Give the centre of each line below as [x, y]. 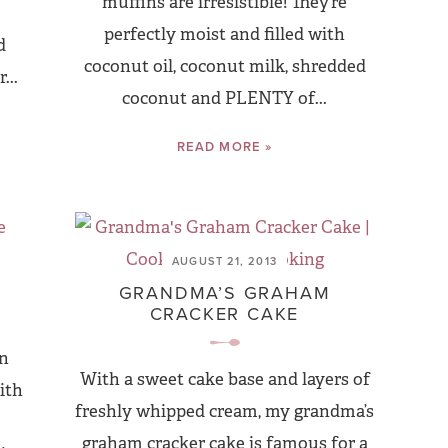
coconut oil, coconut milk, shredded [224, 66]
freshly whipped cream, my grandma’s [224, 411]
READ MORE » [224, 146]
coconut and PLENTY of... [224, 98]
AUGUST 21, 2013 [224, 261]
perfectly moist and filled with [224, 34]
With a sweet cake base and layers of [224, 379]
